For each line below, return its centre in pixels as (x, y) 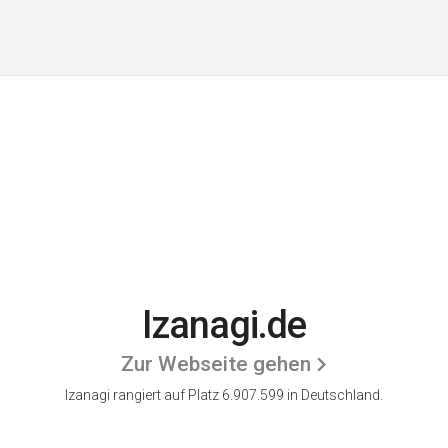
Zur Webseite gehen (215, 364)
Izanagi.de (224, 325)
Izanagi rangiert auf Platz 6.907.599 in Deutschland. (224, 395)
